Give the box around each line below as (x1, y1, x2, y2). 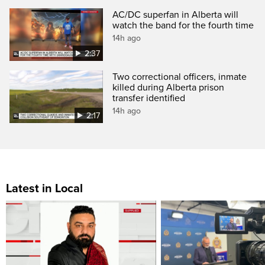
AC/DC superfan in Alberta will (112, 9, 239, 21)
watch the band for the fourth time (112, 20, 254, 32)
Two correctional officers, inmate (112, 71, 247, 83)
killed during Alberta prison (112, 82, 225, 94)
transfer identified (112, 92, 186, 105)
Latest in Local (6, 182, 83, 196)
